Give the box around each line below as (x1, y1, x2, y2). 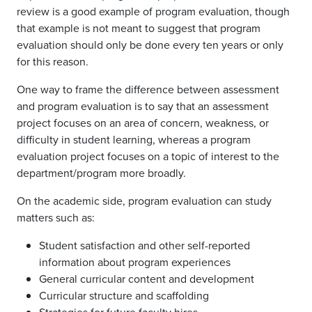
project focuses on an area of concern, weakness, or (17, 115, 269, 130)
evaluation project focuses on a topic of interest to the (17, 148, 279, 164)
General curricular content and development (39, 271, 254, 286)
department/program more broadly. (17, 165, 186, 180)
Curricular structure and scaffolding (39, 288, 209, 303)
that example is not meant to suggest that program (17, 20, 260, 36)
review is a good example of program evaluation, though (17, 3, 290, 19)
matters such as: (17, 210, 95, 225)
